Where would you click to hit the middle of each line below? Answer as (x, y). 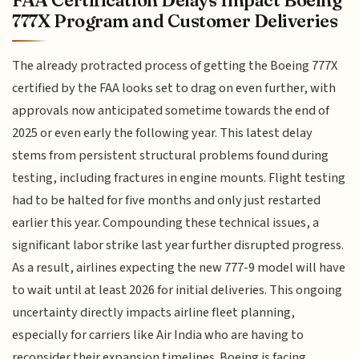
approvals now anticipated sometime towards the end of (171, 111)
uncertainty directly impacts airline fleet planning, (154, 313)
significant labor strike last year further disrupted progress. (178, 246)
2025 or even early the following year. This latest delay (163, 133)
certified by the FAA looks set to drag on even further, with (174, 89)
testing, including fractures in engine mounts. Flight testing (179, 178)
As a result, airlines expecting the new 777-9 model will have (179, 268)
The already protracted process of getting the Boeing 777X (175, 66)
